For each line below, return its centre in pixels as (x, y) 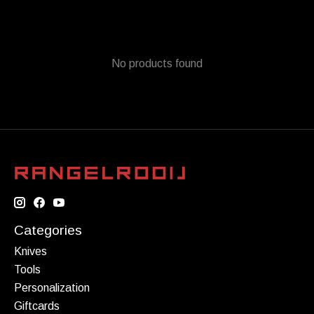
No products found (157, 64)
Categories (48, 231)
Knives (30, 251)
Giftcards (37, 306)
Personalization (52, 287)
